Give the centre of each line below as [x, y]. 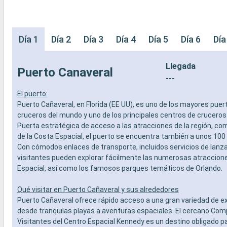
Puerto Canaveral [65, 72]
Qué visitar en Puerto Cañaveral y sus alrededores [98, 189]
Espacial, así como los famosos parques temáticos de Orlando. [120, 168]
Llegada [180, 66]
